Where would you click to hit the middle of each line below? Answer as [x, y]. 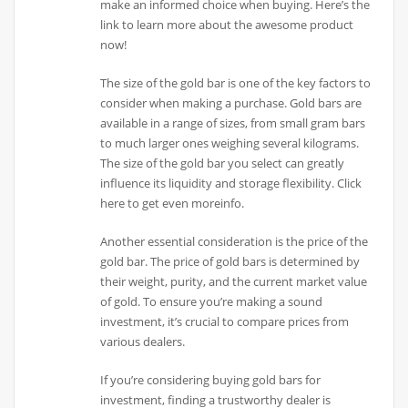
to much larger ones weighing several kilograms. [230, 143]
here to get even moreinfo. [173, 203]
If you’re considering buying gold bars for [211, 380]
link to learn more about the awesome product [227, 24]
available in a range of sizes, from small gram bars [233, 122]
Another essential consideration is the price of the [235, 242]
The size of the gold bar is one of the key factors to [236, 82]
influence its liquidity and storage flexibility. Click [231, 183]
